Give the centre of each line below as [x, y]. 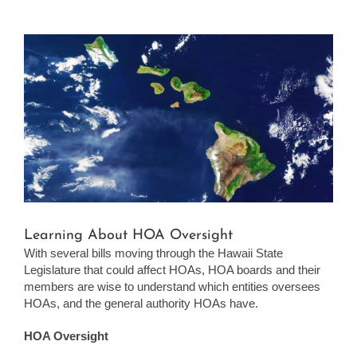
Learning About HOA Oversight [128, 236]
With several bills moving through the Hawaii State [153, 253]
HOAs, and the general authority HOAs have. [141, 304]
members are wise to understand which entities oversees [172, 287]
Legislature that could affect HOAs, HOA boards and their [172, 270]
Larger [40, 58]
